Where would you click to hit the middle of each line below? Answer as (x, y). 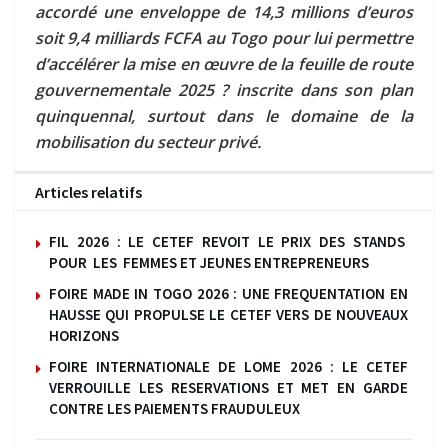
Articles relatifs (88, 191)
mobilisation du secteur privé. (148, 141)
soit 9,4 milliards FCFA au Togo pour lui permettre (224, 37)
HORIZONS (84, 335)
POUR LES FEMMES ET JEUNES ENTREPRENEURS (209, 262)
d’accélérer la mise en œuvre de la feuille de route (224, 63)
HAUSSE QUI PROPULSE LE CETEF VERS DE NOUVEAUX (228, 314)
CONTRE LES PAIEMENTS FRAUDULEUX (174, 408)
